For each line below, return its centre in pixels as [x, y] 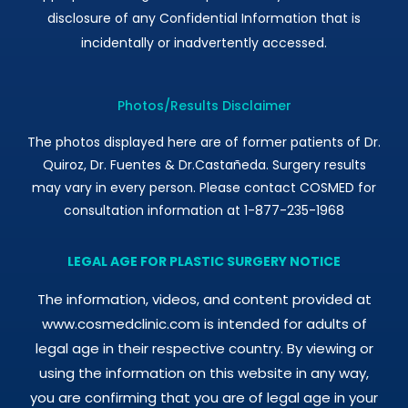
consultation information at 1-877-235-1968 [204, 210]
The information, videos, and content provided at [204, 299]
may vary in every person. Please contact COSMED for [204, 187]
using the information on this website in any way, [204, 372]
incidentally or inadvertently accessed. [204, 42]
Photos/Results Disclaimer [204, 105]
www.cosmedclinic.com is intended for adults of [204, 323]
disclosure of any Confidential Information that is [204, 18]
